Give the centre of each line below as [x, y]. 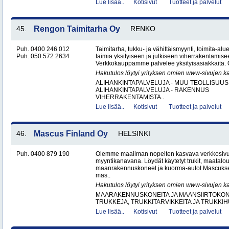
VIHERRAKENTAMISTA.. [130, 97]
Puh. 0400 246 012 [43, 49]
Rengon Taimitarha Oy [77, 29]
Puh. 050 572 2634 [43, 56]
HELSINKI [134, 133]
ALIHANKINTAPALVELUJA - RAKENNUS [152, 90]
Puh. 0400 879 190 [43, 154]
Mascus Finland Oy [71, 134]
